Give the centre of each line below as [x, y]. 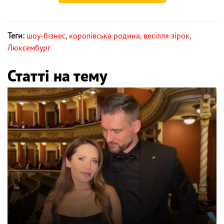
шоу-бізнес [46, 36]
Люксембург [29, 48]
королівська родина [104, 36]
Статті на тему [57, 76]
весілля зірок [166, 36]
